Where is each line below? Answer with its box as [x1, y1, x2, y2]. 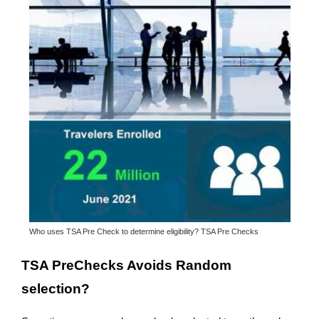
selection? [21, 281, 90, 296]
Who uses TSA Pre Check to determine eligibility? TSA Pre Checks [28, 226, 258, 236]
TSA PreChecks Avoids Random [21, 258, 231, 273]
